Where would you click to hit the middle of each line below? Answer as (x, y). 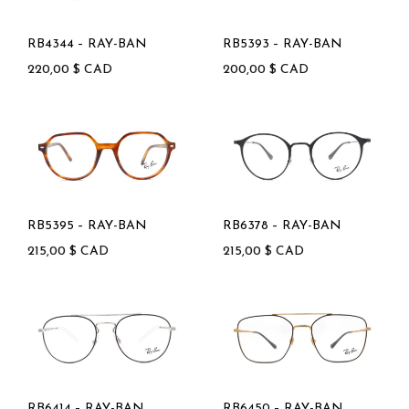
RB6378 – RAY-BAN (282, 226)
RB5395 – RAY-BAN (87, 226)
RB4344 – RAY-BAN (87, 44)
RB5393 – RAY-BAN (283, 44)
